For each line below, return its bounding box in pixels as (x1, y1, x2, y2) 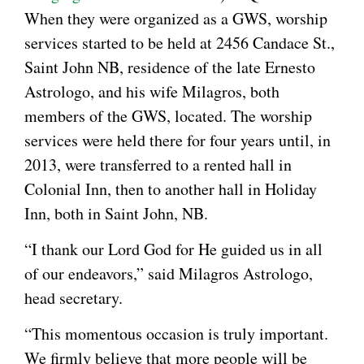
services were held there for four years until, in (24, 128, 331, 151)
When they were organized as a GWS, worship (24, 6, 327, 29)
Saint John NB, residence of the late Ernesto (24, 55, 315, 78)
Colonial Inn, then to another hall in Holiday (24, 177, 317, 200)
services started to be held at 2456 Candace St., (24, 31, 335, 54)
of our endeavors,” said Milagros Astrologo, (24, 262, 313, 285)
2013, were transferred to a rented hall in (24, 153, 292, 175)
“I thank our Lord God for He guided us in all (24, 238, 323, 261)
